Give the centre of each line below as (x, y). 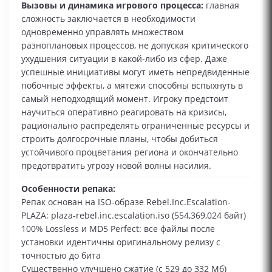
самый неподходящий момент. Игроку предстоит (125, 99)
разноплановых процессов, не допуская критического (135, 46)
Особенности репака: (68, 189)
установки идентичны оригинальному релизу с (121, 242)
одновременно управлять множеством (102, 32)
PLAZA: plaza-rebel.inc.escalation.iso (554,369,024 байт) (134, 216)
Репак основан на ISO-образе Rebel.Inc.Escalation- (126, 202)
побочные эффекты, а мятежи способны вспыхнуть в (132, 86)
